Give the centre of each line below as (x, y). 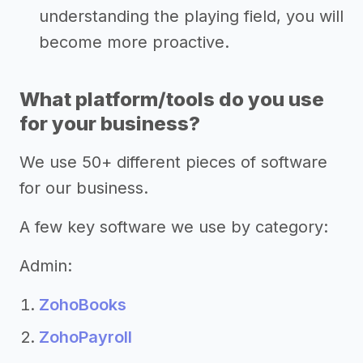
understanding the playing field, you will (191, 17)
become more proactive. (134, 43)
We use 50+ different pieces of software (173, 162)
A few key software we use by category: (174, 227)
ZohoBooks (83, 305)
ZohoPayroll (85, 337)
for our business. (84, 188)
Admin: (46, 266)
